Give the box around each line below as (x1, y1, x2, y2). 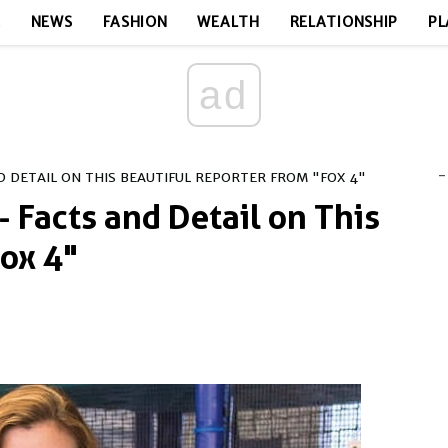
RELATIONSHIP (289, 13, 399, 31)
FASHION (102, 13, 168, 31)
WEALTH (197, 13, 260, 31)
